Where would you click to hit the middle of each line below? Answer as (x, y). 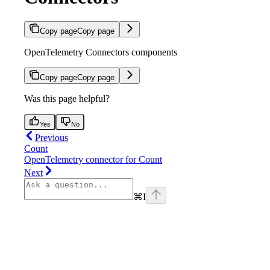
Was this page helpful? (67, 99)
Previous (52, 138)
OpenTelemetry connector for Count (93, 160)
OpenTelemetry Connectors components (101, 52)
